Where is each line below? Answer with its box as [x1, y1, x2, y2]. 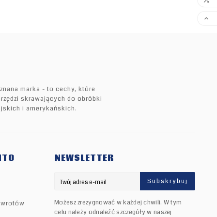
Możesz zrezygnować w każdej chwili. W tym [54, 198, 182, 207]
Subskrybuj [147, 177, 188, 186]
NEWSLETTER [54, 153, 114, 164]
